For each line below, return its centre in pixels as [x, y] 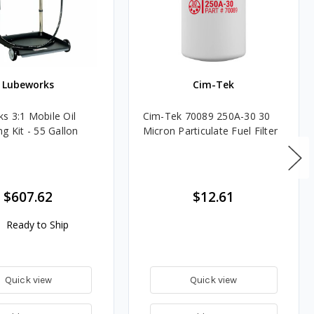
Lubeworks [28, 84]
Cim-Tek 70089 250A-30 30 [206, 116]
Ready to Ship [36, 224]
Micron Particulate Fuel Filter [210, 130]
